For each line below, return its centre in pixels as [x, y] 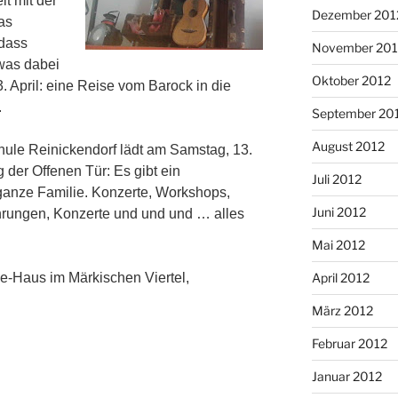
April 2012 [340, 277]
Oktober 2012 [351, 80]
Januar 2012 [346, 376]
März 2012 [342, 310]
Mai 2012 [338, 244]
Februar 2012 [349, 343]
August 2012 [348, 146]
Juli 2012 [336, 179]
